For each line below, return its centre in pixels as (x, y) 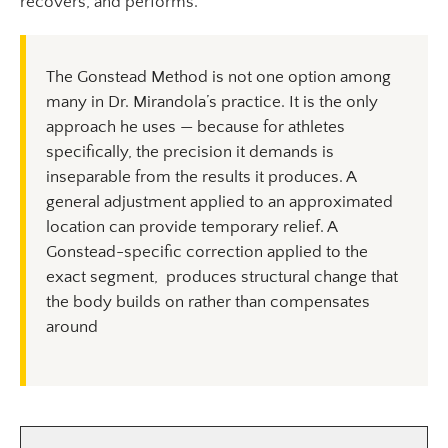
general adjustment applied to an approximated (219, 202)
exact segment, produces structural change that (222, 277)
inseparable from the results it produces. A (201, 177)
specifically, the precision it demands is (190, 152)
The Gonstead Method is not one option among (218, 77)
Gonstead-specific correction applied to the (207, 252)
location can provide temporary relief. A (191, 227)
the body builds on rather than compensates (208, 302)
